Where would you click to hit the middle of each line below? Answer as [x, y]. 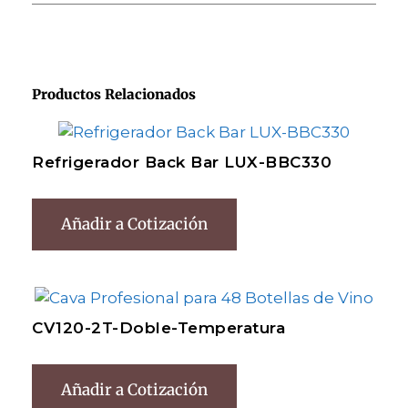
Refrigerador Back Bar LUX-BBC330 [182, 163]
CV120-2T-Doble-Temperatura [158, 328]
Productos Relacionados [114, 95]
